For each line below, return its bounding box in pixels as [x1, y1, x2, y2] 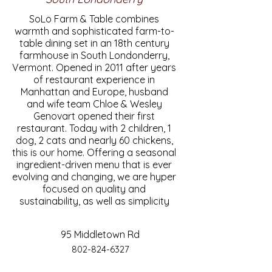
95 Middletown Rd [61, 228, 140, 240]
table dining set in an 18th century [19, 37, 169, 49]
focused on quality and [42, 183, 146, 195]
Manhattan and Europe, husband [20, 86, 168, 98]
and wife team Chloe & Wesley [26, 98, 162, 110]
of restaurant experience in [33, 73, 155, 86]
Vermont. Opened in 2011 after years [12, 61, 176, 73]
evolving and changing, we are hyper [12, 171, 176, 183]
